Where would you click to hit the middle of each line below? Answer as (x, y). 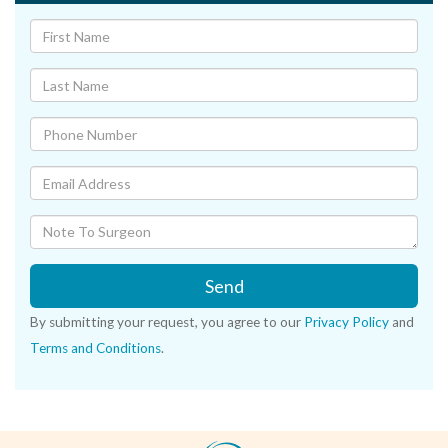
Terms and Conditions (95, 348)
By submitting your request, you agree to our (167, 322)
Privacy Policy (346, 322)
